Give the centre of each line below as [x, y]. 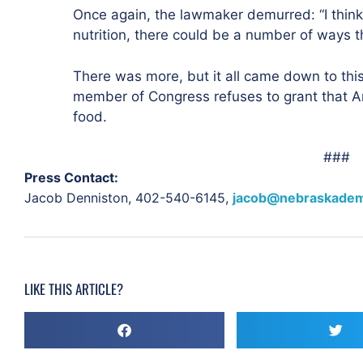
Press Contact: [71, 178]
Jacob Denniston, [80, 198]
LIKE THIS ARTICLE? [74, 289]
